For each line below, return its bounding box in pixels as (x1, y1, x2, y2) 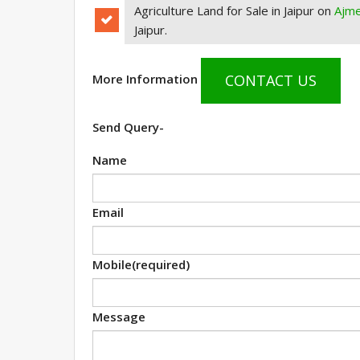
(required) (132, 256, 190, 272)
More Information (92, 71, 201, 88)
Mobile (92, 256, 132, 272)
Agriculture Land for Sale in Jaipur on (134, 2, 334, 18)
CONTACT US (225, 70, 317, 90)
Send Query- (92, 118, 164, 135)
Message (92, 308, 145, 325)
